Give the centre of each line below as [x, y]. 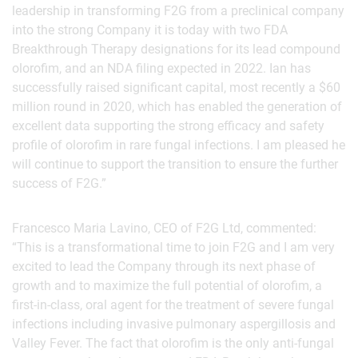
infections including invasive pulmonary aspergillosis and [174, 324]
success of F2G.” [59, 183]
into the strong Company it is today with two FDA [150, 30]
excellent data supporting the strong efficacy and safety [168, 126]
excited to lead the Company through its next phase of [164, 267]
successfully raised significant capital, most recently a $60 [176, 88]
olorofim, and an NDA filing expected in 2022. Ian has [161, 68]
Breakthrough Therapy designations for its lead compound [176, 49]
